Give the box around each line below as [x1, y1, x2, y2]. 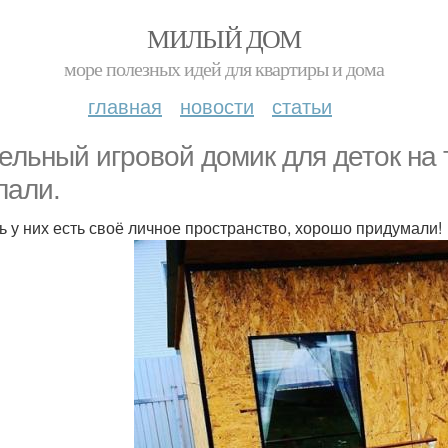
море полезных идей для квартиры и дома [64, 55, 384, 82]
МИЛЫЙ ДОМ [147, 21, 301, 55]
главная [88, 91, 162, 120]
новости [180, 91, 254, 120]
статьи [272, 91, 332, 120]
